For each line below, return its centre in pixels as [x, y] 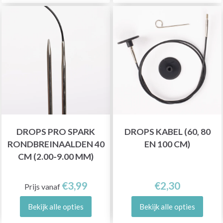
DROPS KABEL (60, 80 [167, 131]
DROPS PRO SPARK [56, 131]
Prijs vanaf [43, 186]
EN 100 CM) [167, 144]
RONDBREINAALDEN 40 [56, 144]
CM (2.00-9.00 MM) [56, 156]
